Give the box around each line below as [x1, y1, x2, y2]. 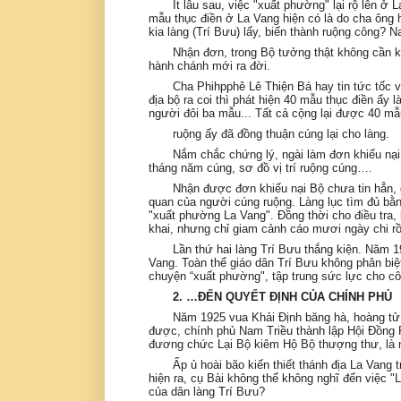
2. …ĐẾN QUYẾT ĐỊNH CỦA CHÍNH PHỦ [173, 289, 393, 303]
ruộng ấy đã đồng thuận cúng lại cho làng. [173, 126, 390, 141]
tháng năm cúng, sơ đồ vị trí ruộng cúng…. [149, 160, 373, 175]
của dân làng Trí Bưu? [149, 384, 266, 398]
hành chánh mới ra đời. [149, 58, 275, 73]
